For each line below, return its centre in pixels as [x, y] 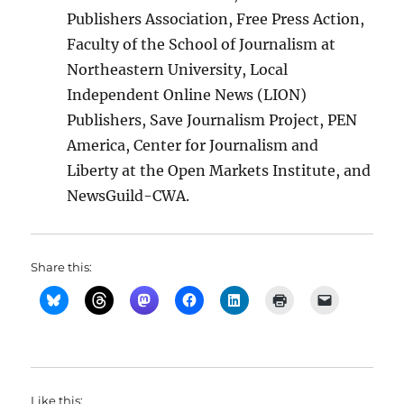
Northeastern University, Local [178, 69]
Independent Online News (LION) [187, 95]
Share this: [62, 267]
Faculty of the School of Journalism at [202, 44]
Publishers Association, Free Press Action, [216, 19]
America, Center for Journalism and [193, 145]
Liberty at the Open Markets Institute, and [219, 170]
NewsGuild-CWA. [129, 196]
